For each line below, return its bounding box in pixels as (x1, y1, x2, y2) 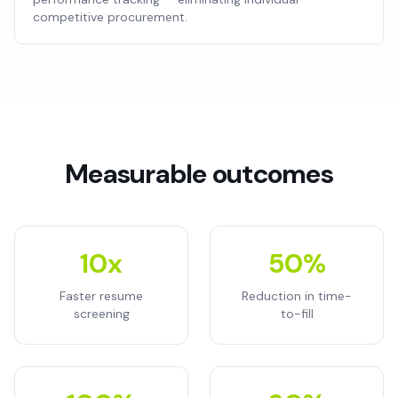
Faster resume (60, 288, 143, 304)
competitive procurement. (33, 9, 187, 25)
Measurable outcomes (65, 156, 333, 191)
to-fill (280, 306, 314, 322)
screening (73, 306, 130, 322)
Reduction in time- (242, 288, 352, 304)
